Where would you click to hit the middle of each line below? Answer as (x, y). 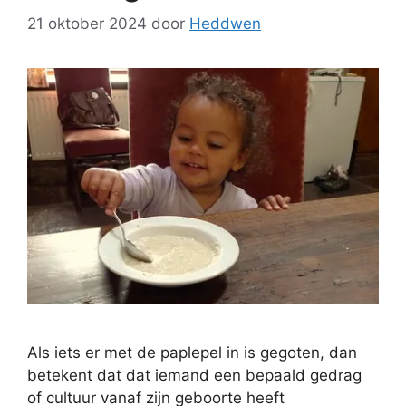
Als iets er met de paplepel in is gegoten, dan (192, 353)
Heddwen (225, 24)
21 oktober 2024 (87, 24)
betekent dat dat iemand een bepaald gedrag (194, 376)
